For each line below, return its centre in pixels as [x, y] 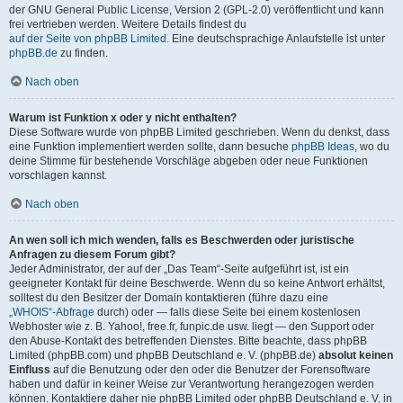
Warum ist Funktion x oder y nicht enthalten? [123, 118]
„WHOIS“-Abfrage [52, 312]
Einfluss [30, 370]
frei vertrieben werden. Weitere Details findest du [128, 24]
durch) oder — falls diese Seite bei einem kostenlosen [228, 312]
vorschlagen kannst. [58, 175]
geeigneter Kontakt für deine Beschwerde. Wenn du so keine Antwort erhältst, [197, 283]
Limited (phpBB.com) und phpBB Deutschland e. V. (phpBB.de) [164, 355]
